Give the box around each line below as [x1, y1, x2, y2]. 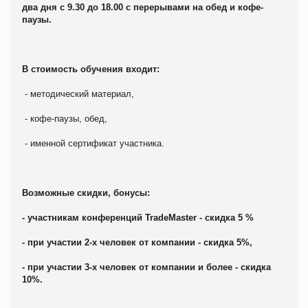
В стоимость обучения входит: [22, 63, 159, 74]
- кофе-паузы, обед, [22, 113, 107, 124]
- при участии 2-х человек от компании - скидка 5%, [22, 236, 252, 247]
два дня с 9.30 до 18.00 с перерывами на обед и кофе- [22, 1, 263, 12]
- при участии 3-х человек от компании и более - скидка [22, 261, 271, 272]
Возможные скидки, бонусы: [22, 187, 150, 198]
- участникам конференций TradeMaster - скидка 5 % [22, 212, 254, 223]
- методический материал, [22, 88, 134, 99]
